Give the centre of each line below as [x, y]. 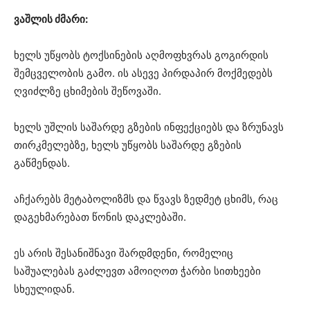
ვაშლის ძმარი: [51, 19]
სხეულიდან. [44, 289]
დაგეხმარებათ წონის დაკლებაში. [100, 217]
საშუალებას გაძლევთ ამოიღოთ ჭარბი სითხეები [137, 271]
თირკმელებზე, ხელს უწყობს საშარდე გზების [128, 145]
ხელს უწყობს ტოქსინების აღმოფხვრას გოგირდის [141, 55]
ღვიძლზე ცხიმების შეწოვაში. [88, 91]
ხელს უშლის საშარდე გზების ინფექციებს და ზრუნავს [149, 127]
